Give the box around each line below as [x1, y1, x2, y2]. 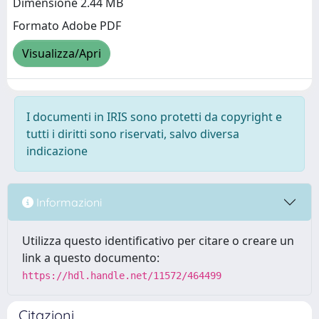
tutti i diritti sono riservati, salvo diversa [26, 126, 239, 142]
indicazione [26, 143, 88, 159]
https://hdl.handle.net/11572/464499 [22, 270, 221, 281]
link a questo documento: [22, 250, 159, 266]
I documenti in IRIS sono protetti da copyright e [26, 109, 282, 125]
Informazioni [33, 194, 102, 209]
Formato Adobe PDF [13, 18, 121, 34]
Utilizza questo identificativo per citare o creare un [22, 233, 294, 249]
